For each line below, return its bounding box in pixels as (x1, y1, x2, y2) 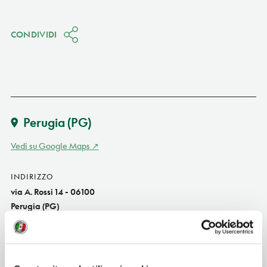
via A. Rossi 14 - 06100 (10, 186, 95, 197)
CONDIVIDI (10, 29, 57, 39)
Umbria (10, 215, 40, 225)
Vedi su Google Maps (10, 140, 90, 151)
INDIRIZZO (10, 172, 53, 181)
